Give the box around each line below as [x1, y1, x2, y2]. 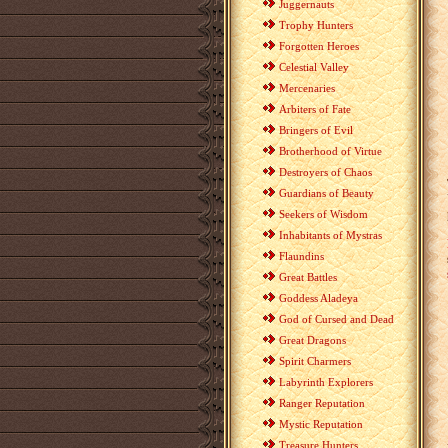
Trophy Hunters [278, 19, 353, 31]
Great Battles [278, 271, 337, 283]
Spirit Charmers [278, 355, 351, 367]
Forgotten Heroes [278, 40, 359, 52]
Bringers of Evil [278, 124, 353, 136]
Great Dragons [278, 334, 346, 346]
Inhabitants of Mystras [278, 229, 382, 241]
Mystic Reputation [278, 418, 363, 430]
